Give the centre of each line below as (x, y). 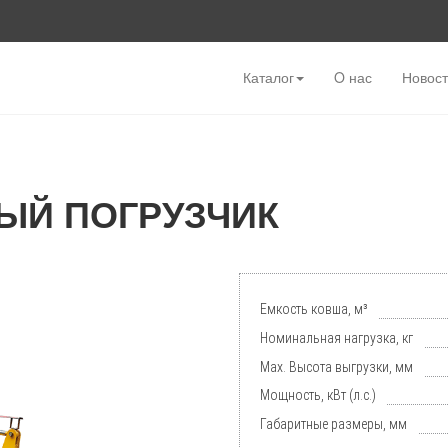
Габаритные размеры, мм (333, 424)
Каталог (268, 77)
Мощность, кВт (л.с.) (318, 395)
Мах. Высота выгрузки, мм (336, 366)
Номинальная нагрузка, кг (336, 337)
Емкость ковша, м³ (314, 309)
